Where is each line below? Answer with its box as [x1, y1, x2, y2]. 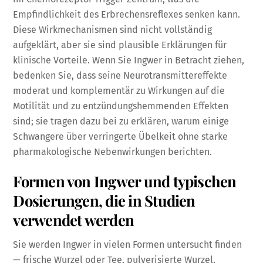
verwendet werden [13, 210, 134, 230]
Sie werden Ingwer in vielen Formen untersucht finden [13, 239, 242, 251]
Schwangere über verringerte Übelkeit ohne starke [13, 130, 228, 142]
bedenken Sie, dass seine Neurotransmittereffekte [13, 69, 228, 81]
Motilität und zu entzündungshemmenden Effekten [13, 100, 229, 112]
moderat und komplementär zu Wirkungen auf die [13, 85, 225, 96]
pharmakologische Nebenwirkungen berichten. [13, 146, 213, 157]
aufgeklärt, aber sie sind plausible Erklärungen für [13, 39, 227, 50]
